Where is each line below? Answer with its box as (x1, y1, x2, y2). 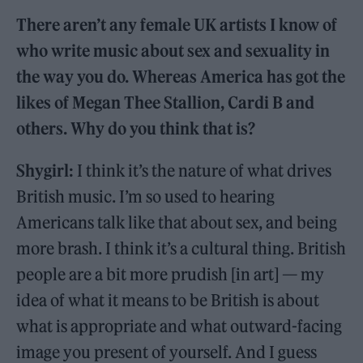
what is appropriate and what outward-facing (16, 315, 343, 336)
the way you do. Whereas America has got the (16, 66, 346, 87)
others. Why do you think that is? (16, 117, 256, 139)
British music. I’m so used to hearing (16, 186, 275, 207)
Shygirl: (16, 160, 78, 181)
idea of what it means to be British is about (16, 289, 320, 310)
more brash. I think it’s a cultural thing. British (16, 237, 347, 258)
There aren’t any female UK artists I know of (16, 14, 338, 35)
